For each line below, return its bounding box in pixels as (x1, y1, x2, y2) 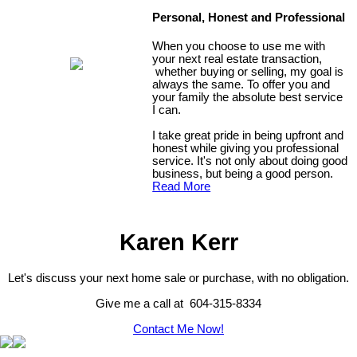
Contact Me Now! (133, 323, 224, 336)
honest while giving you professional (152, 141, 339, 155)
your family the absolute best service (152, 90, 343, 104)
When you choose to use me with (152, 39, 326, 53)
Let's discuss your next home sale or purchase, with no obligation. (8, 272, 349, 285)
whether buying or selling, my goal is (152, 65, 344, 78)
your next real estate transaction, (152, 52, 323, 65)
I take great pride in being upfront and (152, 128, 344, 142)
